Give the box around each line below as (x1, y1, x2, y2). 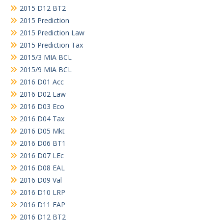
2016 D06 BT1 (20, 138, 66, 148)
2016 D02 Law (20, 89, 66, 99)
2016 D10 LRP (20, 188, 65, 197)
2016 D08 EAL (20, 163, 65, 173)
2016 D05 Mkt (20, 126, 65, 136)
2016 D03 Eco (20, 102, 64, 111)
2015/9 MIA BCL (20, 65, 72, 75)
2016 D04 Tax (20, 114, 64, 124)
